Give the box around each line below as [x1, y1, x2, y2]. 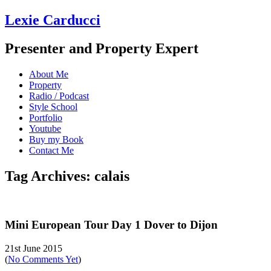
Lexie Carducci [5, 11, 100, 28]
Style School [29, 101, 77, 112]
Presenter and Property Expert [5, 40, 198, 56]
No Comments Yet [8, 253, 78, 264]
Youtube [29, 123, 61, 134]
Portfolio [29, 112, 62, 123]
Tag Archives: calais [5, 168, 129, 184]
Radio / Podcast [29, 90, 89, 101]
